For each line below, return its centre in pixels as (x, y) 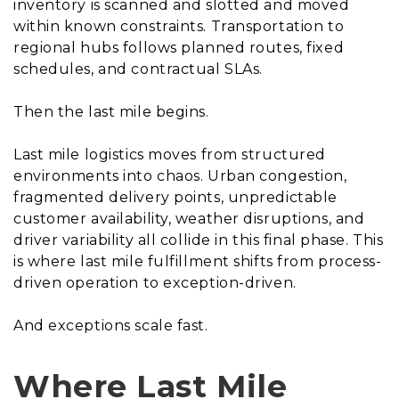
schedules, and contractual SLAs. (138, 69)
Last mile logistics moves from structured (170, 155)
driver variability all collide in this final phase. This (199, 240)
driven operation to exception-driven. (155, 283)
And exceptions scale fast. (111, 326)
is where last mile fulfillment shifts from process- (198, 262)
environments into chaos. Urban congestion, (180, 176)
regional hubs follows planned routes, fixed (179, 48)
